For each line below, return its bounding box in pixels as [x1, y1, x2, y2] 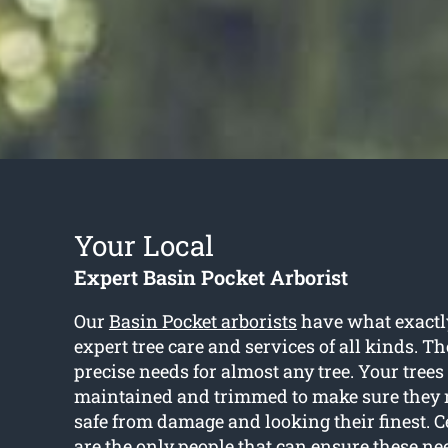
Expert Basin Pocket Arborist [73, 264, 348, 291]
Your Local [73, 227, 214, 265]
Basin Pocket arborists [108, 309, 297, 334]
